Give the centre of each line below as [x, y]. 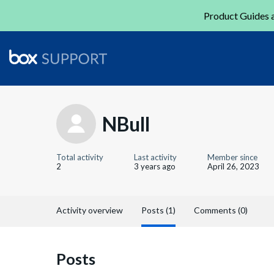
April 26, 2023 [233, 166]
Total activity [80, 157]
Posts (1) [158, 210]
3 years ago [155, 166]
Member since [232, 157]
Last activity [155, 157]
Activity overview [90, 210]
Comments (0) [221, 210]
